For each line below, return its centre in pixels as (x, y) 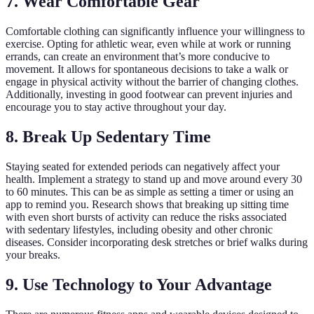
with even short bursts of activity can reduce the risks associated (146, 217)
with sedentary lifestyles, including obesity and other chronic (139, 230)
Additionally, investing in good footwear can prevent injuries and (149, 95)
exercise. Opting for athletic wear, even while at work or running (148, 44)
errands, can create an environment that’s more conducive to (138, 57)
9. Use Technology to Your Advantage (139, 285)
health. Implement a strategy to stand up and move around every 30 (154, 179)
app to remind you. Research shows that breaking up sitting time (147, 205)
